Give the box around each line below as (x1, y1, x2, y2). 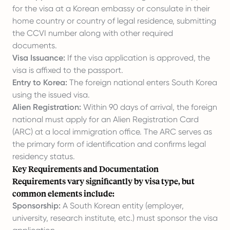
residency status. (12, 151, 75, 161)
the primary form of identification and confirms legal (12, 139, 206, 149)
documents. (12, 41, 57, 50)
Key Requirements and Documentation (12, 163, 159, 174)
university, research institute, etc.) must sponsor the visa (12, 213, 218, 223)
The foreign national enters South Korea (67, 78, 217, 87)
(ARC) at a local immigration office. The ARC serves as (12, 127, 212, 137)
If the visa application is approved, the (65, 53, 210, 63)
